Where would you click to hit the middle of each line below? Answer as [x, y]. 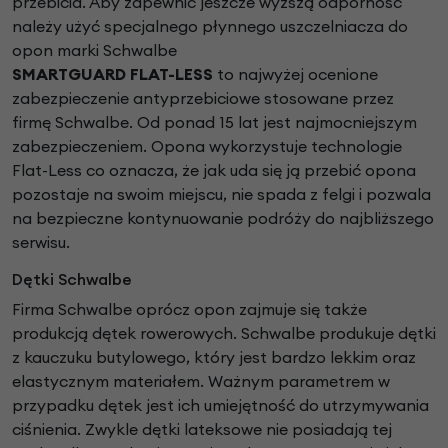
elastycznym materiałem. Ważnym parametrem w [201, 381]
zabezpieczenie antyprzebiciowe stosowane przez [203, 98]
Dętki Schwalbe [72, 279]
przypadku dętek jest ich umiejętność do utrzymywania [220, 405]
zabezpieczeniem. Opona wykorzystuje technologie [207, 146]
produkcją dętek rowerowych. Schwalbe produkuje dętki [224, 333]
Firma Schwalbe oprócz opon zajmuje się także [189, 309]
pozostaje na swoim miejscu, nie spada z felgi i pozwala [221, 194]
